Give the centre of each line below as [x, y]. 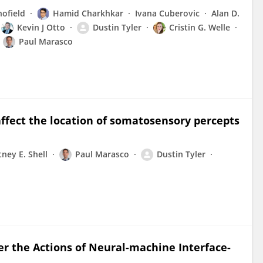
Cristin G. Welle [200, 27]
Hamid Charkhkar [88, 13]
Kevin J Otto [41, 27]
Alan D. [225, 13]
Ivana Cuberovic [167, 13]
